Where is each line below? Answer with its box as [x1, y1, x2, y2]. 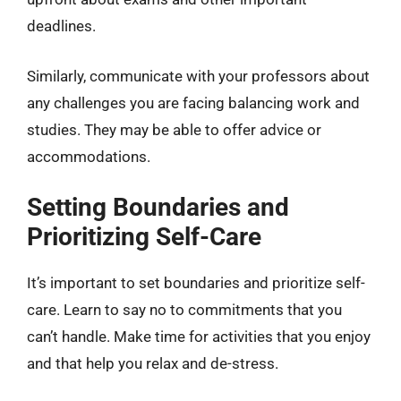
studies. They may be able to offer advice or [27, 120, 321, 139]
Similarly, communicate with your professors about [27, 66, 370, 85]
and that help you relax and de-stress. [27, 354, 278, 372]
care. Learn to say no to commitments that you [27, 301, 342, 319]
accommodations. [27, 147, 150, 166]
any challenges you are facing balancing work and [27, 93, 360, 112]
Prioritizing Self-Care [27, 222, 261, 252]
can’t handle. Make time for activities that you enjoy [27, 328, 371, 346]
